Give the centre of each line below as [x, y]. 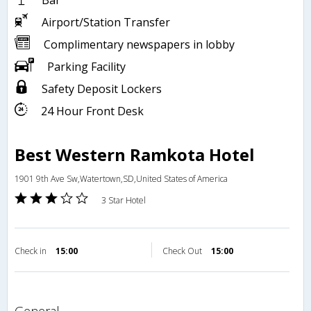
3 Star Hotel [124, 201]
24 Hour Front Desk [92, 111]
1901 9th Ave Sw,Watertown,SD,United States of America [121, 179]
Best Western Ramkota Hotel [135, 155]
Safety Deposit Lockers [102, 89]
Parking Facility [86, 67]
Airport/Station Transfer [106, 23]
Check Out [183, 251]
